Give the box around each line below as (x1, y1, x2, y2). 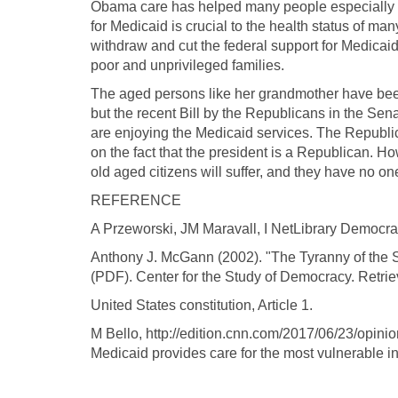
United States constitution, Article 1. (91, 298, 313, 314)
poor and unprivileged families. (91, 58, 284, 74)
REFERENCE (91, 193, 181, 209)
